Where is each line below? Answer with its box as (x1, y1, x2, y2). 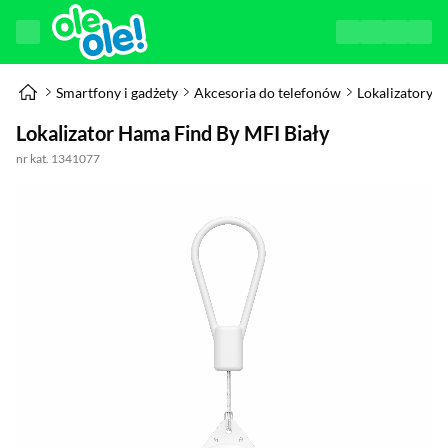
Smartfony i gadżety (56, 83, 178, 101)
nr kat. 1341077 (16, 151, 100, 166)
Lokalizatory (357, 83, 433, 101)
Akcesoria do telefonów (194, 83, 341, 101)
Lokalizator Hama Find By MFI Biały (16, 121, 330, 145)
